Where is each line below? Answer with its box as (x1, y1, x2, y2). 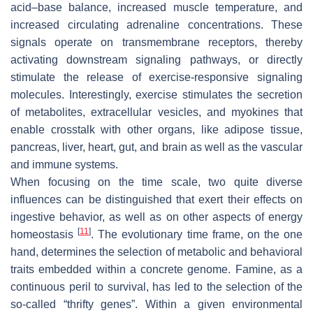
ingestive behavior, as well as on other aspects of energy (10, 210, 303, 223)
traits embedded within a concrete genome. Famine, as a (10, 263, 303, 275)
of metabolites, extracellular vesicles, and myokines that (10, 105, 303, 118)
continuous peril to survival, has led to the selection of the (10, 280, 303, 293)
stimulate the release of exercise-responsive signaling (10, 71, 303, 83)
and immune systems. (10, 158, 118, 170)
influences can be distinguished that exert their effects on (10, 193, 303, 205)
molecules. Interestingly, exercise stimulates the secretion (10, 88, 303, 101)
